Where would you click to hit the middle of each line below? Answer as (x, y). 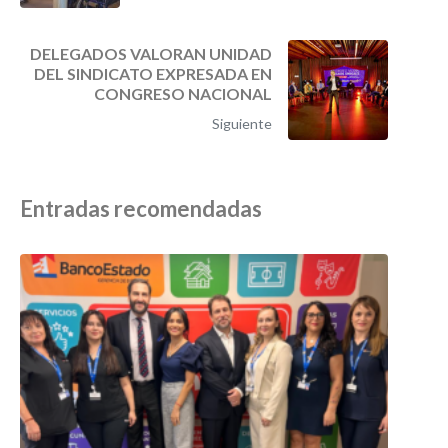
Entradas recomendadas (141, 208)
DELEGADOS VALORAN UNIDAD (151, 53)
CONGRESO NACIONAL (183, 93)
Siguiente (242, 123)
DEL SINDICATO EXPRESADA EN (153, 73)
